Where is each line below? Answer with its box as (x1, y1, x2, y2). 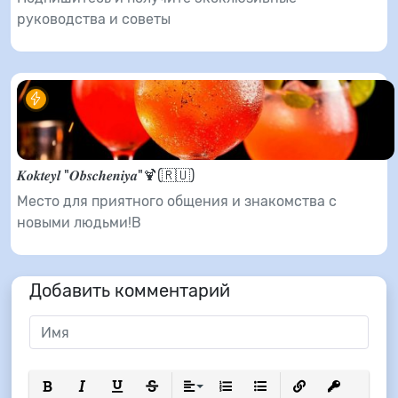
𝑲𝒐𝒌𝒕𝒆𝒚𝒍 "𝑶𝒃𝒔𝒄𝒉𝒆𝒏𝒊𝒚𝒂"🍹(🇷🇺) (16, 167, 195, 185)
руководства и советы (16, 11, 171, 28)
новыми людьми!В (16, 214, 141, 232)
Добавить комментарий (28, 280, 230, 302)
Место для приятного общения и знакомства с (16, 193, 337, 211)
